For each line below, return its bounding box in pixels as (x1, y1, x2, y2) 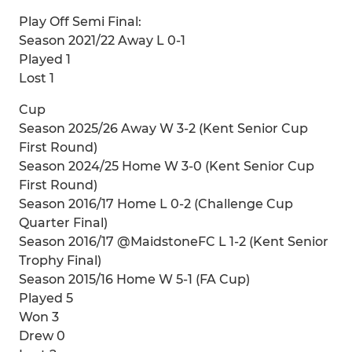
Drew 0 (19, 328, 65, 343)
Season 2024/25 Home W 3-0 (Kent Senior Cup (19, 159, 314, 174)
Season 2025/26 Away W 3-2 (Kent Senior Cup (19, 121, 308, 136)
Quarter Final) (19, 215, 108, 230)
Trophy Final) (19, 253, 101, 268)
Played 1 (19, 52, 71, 67)
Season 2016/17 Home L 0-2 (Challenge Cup (19, 196, 293, 211)
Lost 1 (19, 71, 54, 86)
